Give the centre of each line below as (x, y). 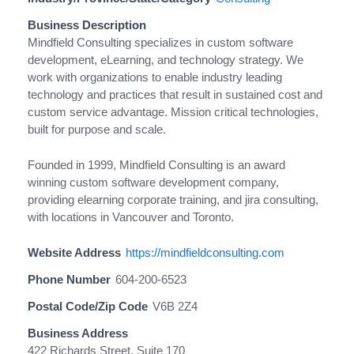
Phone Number (69, 279)
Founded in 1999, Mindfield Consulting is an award (156, 164)
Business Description (87, 25)
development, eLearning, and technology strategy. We (166, 60)
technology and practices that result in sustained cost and (175, 94)
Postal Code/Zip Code (88, 306)
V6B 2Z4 (175, 306)
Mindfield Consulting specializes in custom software (160, 42)
